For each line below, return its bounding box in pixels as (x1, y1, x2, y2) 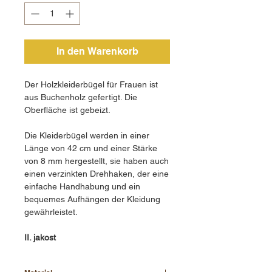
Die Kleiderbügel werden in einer (24, 130, 149, 140)
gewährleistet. (24, 206, 78, 217)
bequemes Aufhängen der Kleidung (24, 194, 160, 204)
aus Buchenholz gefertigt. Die (24, 92, 137, 102)
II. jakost (24, 232, 56, 242)
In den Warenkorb (56, 45, 138, 57)
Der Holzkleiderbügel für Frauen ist (24, 79, 158, 89)
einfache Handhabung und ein (24, 181, 140, 191)
